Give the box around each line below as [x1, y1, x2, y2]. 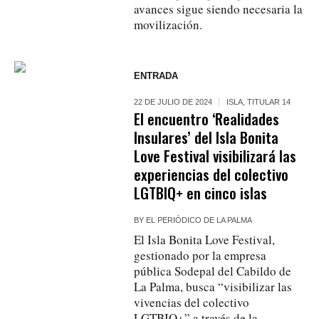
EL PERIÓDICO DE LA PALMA [146, 215, 253, 224]
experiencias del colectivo [134, 162, 289, 185]
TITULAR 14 [247, 97, 291, 106]
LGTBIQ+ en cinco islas [134, 181, 268, 204]
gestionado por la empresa [134, 246, 267, 263]
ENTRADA [134, 70, 179, 81]
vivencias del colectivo [134, 293, 250, 310]
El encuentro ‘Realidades [134, 107, 280, 130]
